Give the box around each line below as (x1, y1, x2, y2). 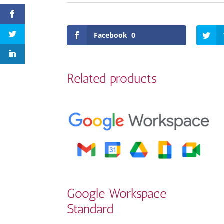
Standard (67, 201, 114, 217)
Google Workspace (67, 186, 167, 202)
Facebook (94, 30, 128, 40)
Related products (67, 71, 157, 86)
